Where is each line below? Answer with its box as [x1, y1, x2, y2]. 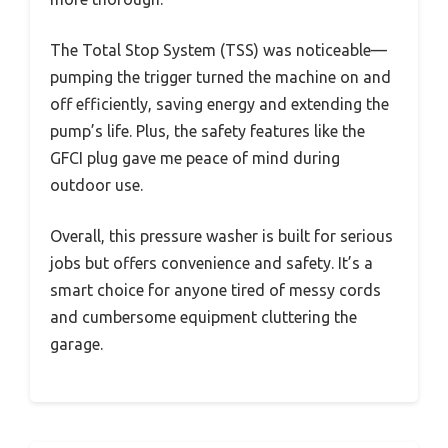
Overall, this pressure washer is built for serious [50, 227, 393, 246]
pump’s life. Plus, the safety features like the [50, 122, 365, 141]
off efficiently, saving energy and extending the [50, 95, 389, 114]
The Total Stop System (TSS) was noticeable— [50, 41, 387, 60]
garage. [50, 335, 103, 354]
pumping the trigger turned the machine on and [50, 68, 391, 87]
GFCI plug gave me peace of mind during [50, 149, 340, 168]
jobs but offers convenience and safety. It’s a [50, 254, 373, 273]
